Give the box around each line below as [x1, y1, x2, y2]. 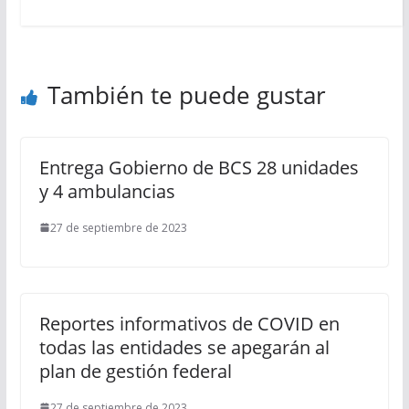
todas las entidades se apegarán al [38, 334, 330, 360]
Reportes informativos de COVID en [38, 310, 340, 336]
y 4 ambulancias [38, 178, 175, 204]
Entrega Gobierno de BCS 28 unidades [38, 154, 359, 180]
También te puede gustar [47, 78, 326, 111]
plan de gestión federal [38, 358, 232, 383]
